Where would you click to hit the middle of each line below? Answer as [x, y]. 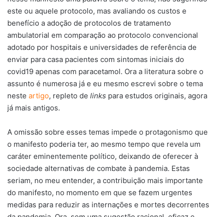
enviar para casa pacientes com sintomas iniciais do [96, 59]
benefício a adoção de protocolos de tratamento [89, 23]
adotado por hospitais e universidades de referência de [102, 47]
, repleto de [70, 95]
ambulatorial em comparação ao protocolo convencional [103, 35]
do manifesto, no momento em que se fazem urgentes [100, 192]
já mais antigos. [34, 108]
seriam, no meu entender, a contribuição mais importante [105, 180]
